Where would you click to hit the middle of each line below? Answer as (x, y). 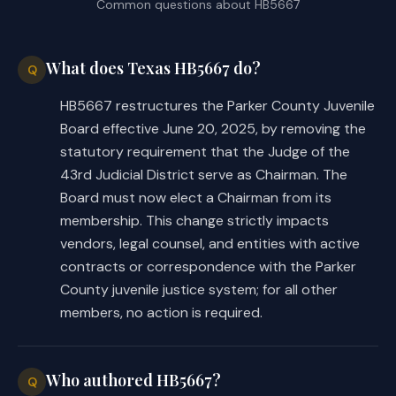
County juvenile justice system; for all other (199, 289)
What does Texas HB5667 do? (153, 68)
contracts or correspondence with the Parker (208, 266)
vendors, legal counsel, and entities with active (210, 243)
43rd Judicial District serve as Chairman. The (204, 174)
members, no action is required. (161, 312)
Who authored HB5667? (133, 380)
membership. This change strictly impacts (194, 220)
